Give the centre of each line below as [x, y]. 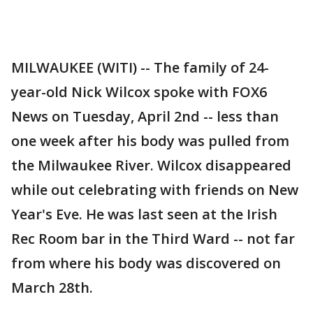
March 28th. [52, 287]
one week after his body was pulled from [150, 141]
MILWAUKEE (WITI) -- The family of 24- [140, 67]
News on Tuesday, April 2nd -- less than [145, 116]
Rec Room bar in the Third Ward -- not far [153, 239]
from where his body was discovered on [146, 263]
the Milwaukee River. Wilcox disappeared [151, 165]
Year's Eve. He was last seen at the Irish [144, 214]
